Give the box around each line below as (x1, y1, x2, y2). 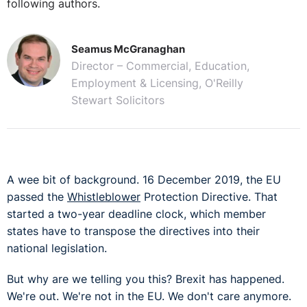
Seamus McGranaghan (71, 42, 185, 56)
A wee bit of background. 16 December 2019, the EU (7, 173, 281, 187)
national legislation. (7, 242, 107, 256)
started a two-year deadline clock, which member (7, 208, 266, 221)
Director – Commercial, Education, (71, 60, 249, 73)
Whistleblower (67, 191, 140, 204)
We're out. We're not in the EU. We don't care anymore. (7, 290, 291, 304)
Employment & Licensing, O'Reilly (71, 77, 243, 90)
